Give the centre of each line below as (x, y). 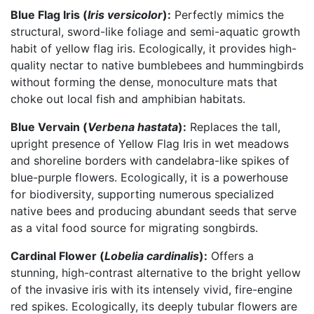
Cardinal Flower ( (57, 255)
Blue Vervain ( (49, 127)
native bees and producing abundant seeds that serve (153, 211)
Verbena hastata (133, 127)
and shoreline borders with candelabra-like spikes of (150, 160)
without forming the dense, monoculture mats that (144, 82)
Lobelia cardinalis (152, 255)
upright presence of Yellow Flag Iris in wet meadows (150, 143)
